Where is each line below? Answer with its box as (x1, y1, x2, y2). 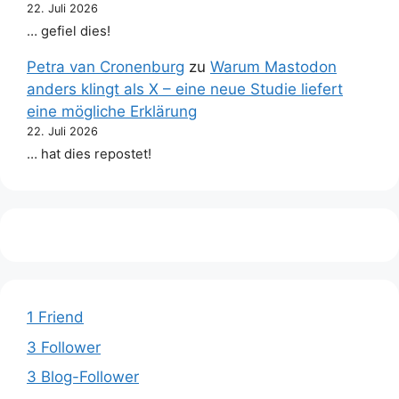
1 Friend (27, 308, 84, 327)
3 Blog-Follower (27, 368, 139, 387)
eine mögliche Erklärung (27, 102, 197, 120)
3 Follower (27, 338, 101, 356)
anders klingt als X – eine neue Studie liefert (27, 79, 343, 98)
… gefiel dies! (27, 22, 110, 39)
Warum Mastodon (210, 57, 337, 76)
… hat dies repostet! (27, 146, 151, 163)
